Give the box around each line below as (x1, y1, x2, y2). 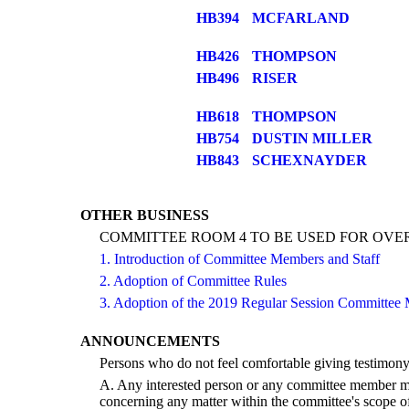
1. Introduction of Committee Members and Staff (100, 251, 380, 267)
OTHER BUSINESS (80, 207, 209, 223)
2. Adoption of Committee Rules (100, 273, 287, 288)
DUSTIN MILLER (252, 131, 372, 146)
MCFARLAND (252, 10, 350, 26)
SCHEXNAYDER (252, 152, 367, 168)
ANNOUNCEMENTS (80, 333, 220, 349)
